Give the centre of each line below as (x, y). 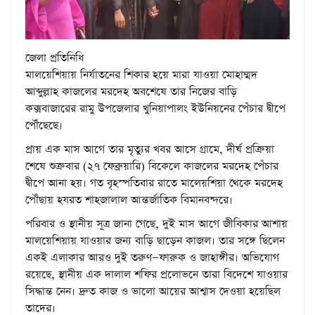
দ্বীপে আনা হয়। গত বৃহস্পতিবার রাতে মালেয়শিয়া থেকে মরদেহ (154, 183)
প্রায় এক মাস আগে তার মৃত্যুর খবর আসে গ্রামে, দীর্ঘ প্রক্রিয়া (150, 149)
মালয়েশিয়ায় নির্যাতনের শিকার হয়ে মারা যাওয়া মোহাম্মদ (141, 75)
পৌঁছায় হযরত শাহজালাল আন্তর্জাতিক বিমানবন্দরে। (129, 200)
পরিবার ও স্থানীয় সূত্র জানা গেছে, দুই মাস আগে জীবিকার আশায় (156, 224)
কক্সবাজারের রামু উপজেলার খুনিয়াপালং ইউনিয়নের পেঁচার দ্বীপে (155, 108)
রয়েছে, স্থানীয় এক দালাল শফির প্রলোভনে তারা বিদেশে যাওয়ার (156, 274)
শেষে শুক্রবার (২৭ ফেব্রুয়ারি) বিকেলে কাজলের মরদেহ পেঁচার (152, 166)
